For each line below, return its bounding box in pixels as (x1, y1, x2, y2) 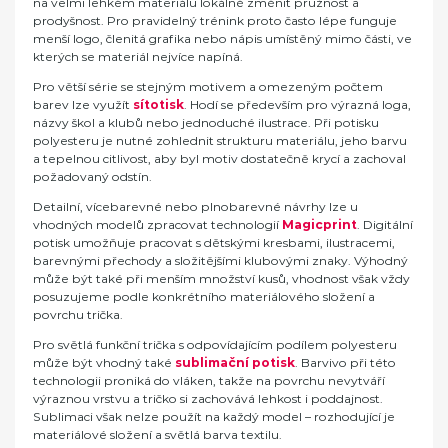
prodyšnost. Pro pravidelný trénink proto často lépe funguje (33, 12, 397, 28)
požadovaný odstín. (33, 168, 152, 184)
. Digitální (357, 216, 413, 232)
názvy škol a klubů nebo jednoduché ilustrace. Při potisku (33, 114, 379, 130)
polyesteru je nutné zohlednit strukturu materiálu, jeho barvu (33, 132, 407, 148)
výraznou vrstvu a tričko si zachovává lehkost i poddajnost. (33, 390, 383, 406)
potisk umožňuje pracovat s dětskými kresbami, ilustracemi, (33, 234, 395, 250)
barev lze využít (33, 96, 133, 112)
